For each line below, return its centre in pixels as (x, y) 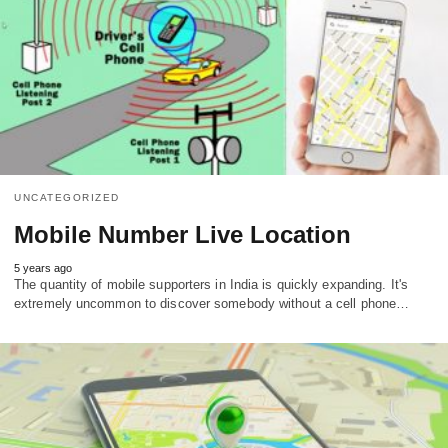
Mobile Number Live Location (182, 235)
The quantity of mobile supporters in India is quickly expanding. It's (211, 285)
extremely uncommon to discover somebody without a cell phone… (212, 304)
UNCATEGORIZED (67, 198)
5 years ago (43, 268)
